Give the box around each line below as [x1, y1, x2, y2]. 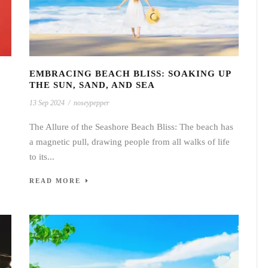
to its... [29, 151, 54, 162]
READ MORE [29, 176, 81, 184]
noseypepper [74, 98, 109, 107]
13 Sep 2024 [29, 98, 65, 107]
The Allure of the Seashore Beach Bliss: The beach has [29, 121, 233, 132]
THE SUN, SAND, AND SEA [29, 80, 155, 90]
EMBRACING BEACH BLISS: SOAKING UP [29, 68, 231, 78]
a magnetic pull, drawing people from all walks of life [29, 136, 230, 147]
